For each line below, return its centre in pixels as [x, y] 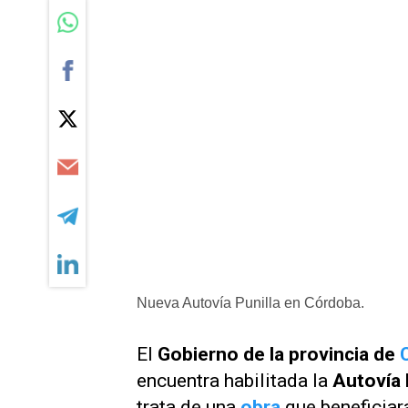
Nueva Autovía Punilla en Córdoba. [250, 303]
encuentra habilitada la [235, 381]
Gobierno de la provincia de [279, 354]
